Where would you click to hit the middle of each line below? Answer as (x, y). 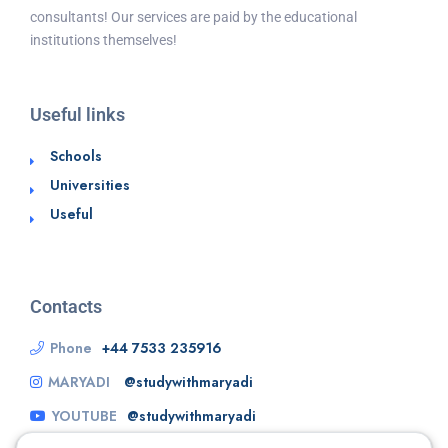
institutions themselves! (103, 40)
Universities (90, 185)
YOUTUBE (84, 416)
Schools (76, 156)
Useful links (77, 115)
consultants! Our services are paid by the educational (193, 17)
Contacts (66, 307)
